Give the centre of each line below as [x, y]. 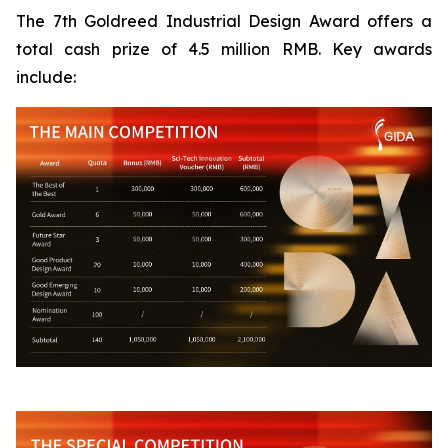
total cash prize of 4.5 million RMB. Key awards [224, 48]
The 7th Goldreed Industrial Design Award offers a [224, 20]
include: [46, 76]
